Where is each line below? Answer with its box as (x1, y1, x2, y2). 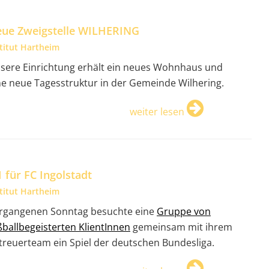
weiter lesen (130, 104, 184, 118)
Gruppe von (157, 205, 211, 219)
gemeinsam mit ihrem (130, 220, 232, 234)
